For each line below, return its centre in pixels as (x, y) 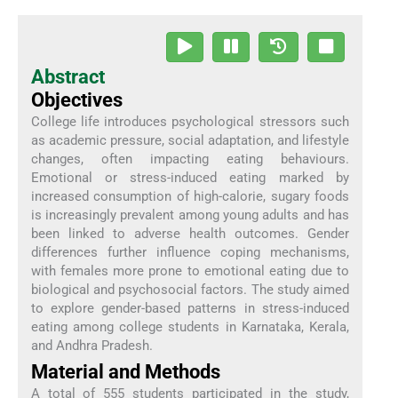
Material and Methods (125, 372)
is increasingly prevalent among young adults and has (190, 215)
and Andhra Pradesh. (92, 346)
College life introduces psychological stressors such (190, 122)
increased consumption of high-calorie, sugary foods (190, 197)
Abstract (68, 77)
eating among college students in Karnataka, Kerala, (190, 327)
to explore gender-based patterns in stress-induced (190, 309)
